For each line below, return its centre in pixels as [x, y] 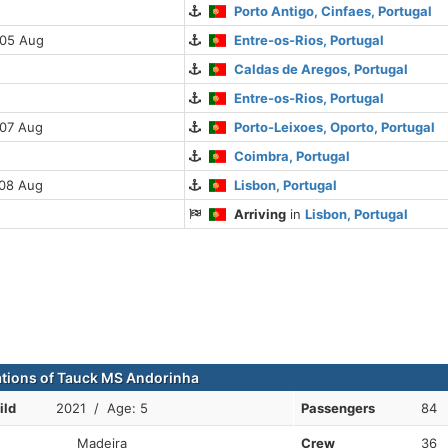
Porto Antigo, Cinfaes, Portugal [333, 11]
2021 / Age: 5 [102, 408]
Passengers [337, 408]
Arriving [260, 214]
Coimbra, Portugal [292, 156]
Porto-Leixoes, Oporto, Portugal [335, 127]
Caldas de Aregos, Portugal [321, 69]
